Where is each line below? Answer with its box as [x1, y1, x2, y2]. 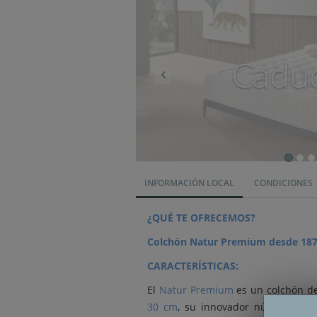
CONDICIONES [254, 177, 313, 189]
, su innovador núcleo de [178, 300, 308, 313]
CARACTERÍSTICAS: [147, 259, 238, 272]
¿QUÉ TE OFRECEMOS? [147, 211, 255, 224]
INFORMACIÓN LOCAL [144, 177, 234, 189]
